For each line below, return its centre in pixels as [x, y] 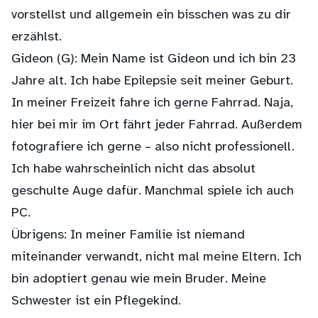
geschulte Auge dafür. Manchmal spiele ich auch [153, 191]
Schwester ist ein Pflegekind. [96, 301]
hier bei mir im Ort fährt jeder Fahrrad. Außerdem [157, 125]
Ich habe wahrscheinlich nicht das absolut [133, 169]
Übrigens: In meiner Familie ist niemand [128, 235]
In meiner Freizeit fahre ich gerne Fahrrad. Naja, [152, 103]
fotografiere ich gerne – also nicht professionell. [153, 147]
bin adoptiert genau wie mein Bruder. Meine [139, 279]
